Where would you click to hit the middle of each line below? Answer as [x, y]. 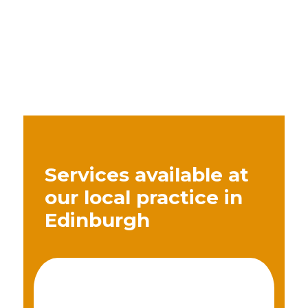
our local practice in [144, 197]
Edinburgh [98, 220]
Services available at [147, 174]
